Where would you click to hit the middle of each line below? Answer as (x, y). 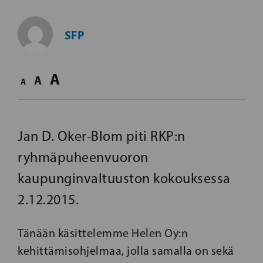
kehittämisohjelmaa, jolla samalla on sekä (126, 251)
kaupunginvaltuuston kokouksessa (124, 178)
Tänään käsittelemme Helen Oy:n (103, 233)
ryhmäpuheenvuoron (83, 157)
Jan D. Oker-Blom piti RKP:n (102, 136)
